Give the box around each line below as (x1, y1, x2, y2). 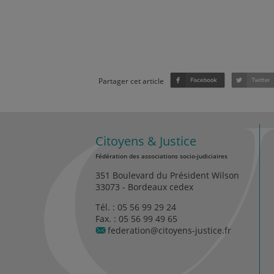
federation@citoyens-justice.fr (108, 224, 231, 237)
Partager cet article (98, 76, 164, 87)
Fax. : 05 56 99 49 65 (95, 213, 177, 225)
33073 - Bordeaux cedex (95, 181, 193, 193)
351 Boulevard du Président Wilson (95, 169, 239, 182)
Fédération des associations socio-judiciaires (95, 152, 228, 161)
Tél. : (95, 201, 117, 213)
